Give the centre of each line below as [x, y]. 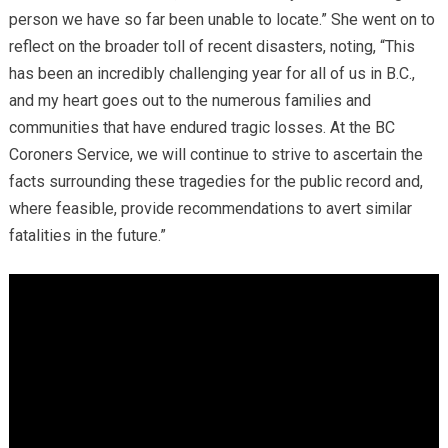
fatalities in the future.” [87, 235]
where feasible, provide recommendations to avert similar [210, 208]
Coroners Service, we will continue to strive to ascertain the [215, 154]
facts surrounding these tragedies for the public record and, [215, 181]
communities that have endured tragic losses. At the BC [201, 127]
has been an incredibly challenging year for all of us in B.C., [211, 73]
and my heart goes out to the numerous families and [189, 100]
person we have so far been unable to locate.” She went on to [221, 19]
